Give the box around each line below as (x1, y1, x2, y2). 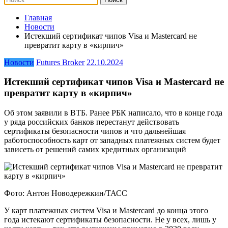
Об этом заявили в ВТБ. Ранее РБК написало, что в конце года (4, 108, 222, 118)
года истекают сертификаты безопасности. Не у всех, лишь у (4, 215, 216, 224)
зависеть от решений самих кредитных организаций (4, 145, 186, 154)
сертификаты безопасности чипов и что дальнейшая (4, 127, 186, 136)
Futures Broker (36, 58, 84, 67)
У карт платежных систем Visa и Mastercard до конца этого (4, 206, 208, 215)
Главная (24, 13, 52, 22)
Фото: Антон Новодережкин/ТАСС (4, 189, 127, 198)
